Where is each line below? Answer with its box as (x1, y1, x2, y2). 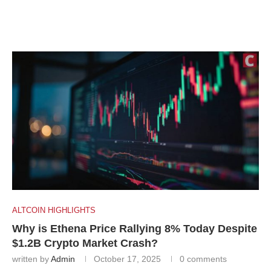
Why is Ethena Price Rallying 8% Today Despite (12, 222, 257, 235)
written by (12, 253, 51, 264)
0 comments (180, 253, 227, 264)
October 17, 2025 (94, 253, 161, 264)
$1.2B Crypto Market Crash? (12, 237, 158, 249)
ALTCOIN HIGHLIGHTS (12, 205, 96, 215)
